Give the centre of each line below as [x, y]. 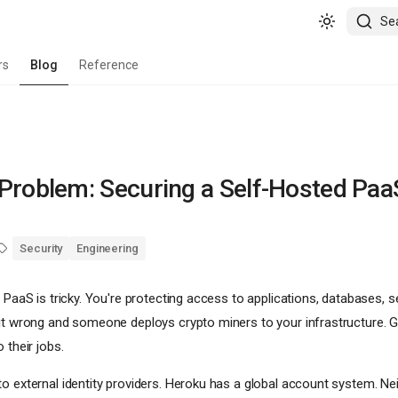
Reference [109, 65]
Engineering [107, 249]
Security [41, 249]
